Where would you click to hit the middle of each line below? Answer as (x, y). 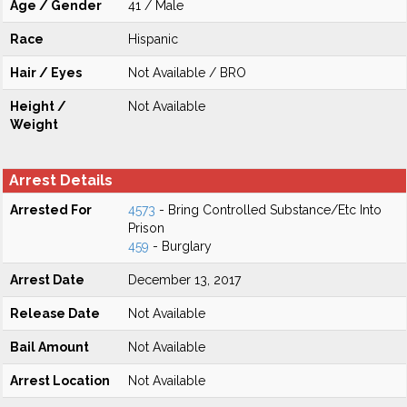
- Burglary (180, 246)
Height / (38, 106)
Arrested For (51, 210)
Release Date (55, 313)
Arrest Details (61, 180)
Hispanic (153, 39)
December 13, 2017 (184, 280)
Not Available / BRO (187, 73)
